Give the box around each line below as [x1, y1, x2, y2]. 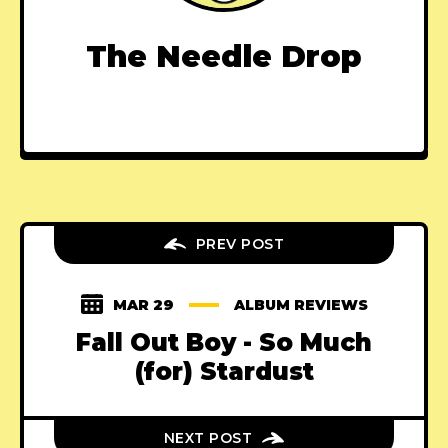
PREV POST [195, 235, 285, 254]
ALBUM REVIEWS [233, 296, 368, 315]
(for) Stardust [134, 357, 314, 387]
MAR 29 [112, 296, 174, 315]
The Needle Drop [86, 38, 362, 76]
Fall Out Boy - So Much [76, 328, 372, 358]
